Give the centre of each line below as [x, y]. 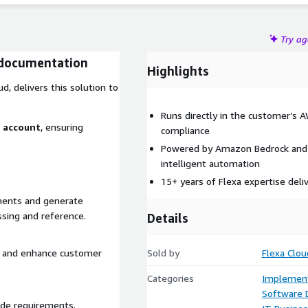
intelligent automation [210, 163]
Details [168, 218]
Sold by [163, 253]
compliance [185, 130]
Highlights [178, 71]
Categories [170, 278]
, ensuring [62, 127]
